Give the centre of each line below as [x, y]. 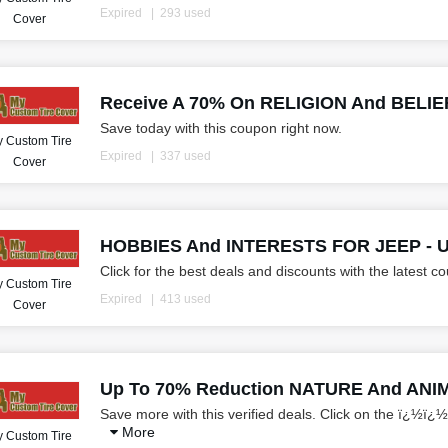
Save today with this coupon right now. [220, 128]
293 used [185, 13]
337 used [185, 156]
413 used [185, 299]
